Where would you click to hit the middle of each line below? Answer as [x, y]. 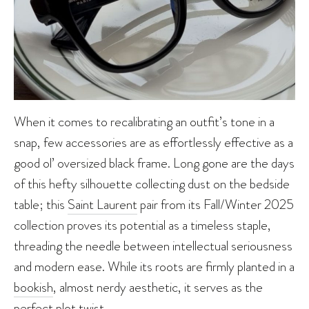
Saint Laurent [102, 204]
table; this [41, 204]
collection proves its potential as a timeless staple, [142, 225]
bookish [33, 287]
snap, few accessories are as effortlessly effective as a [153, 142]
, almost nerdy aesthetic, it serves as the [158, 287]
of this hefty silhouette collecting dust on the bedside [152, 183]
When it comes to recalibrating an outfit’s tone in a [144, 121]
